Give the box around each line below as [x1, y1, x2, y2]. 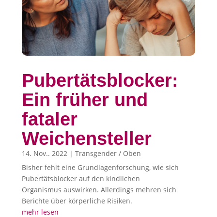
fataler [21, 109, 77, 130]
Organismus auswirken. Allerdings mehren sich [21, 185, 176, 195]
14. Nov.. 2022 [21, 149, 67, 158]
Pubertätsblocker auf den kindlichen [21, 174, 140, 184]
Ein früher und [21, 90, 148, 110]
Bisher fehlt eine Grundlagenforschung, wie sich [21, 163, 179, 172]
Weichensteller [21, 128, 152, 149]
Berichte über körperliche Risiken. [21, 196, 132, 206]
